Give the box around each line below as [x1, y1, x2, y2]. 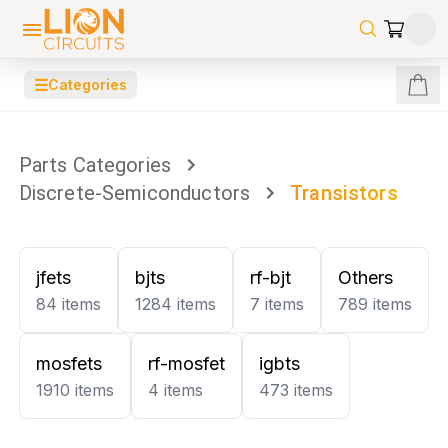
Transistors [290, 181, 398, 205]
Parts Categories [18, 153, 172, 177]
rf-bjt [249, 267, 291, 288]
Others [337, 267, 393, 288]
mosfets [35, 353, 102, 374]
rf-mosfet [147, 353, 225, 374]
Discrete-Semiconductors [18, 181, 251, 205]
